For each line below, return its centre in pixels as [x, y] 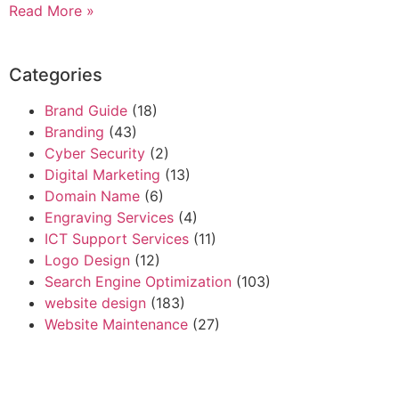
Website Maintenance [116, 325]
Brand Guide [86, 111]
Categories [56, 75]
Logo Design [87, 261]
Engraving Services [109, 218]
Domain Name [92, 196]
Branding [74, 132]
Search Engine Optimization [138, 282]
